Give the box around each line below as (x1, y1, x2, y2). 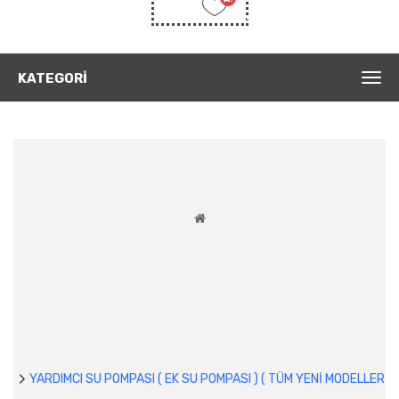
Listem (219, 11, 255, 22)
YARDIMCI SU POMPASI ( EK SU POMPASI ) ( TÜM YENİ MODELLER (28, 370, 385, 387)
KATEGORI (18, 69, 87, 86)
